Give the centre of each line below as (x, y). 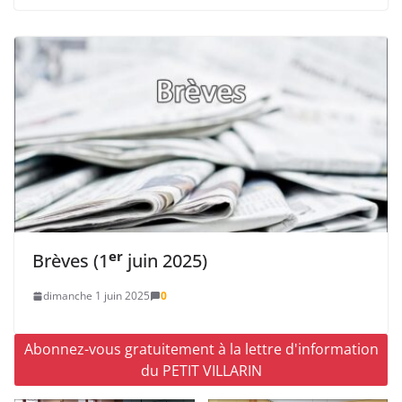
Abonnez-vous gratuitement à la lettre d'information (201, 350)
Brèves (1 (70, 261)
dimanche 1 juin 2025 (96, 296)
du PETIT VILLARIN (201, 371)
